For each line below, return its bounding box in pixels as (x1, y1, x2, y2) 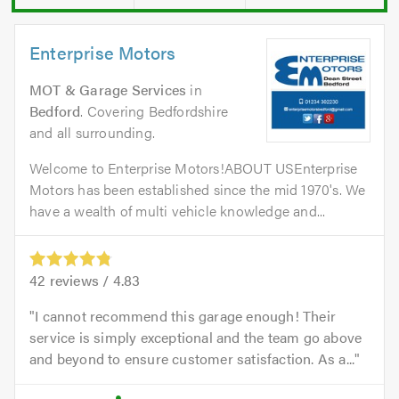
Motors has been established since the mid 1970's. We (29, 179, 366, 200)
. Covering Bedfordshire (80, 101, 229, 122)
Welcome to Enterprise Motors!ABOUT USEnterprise (29, 158, 358, 179)
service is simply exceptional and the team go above (29, 327, 362, 348)
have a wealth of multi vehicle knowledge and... (29, 200, 326, 222)
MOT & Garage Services (29, 79, 187, 101)
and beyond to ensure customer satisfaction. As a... (29, 348, 355, 370)
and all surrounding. (29, 122, 155, 143)
